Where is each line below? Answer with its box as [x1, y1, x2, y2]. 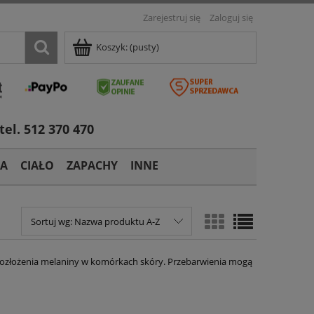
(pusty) [130, 41, 159, 53]
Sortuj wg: [30, 215, 74, 228]
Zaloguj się [210, 11, 253, 24]
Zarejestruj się [143, 11, 200, 24]
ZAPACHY [67, 158, 118, 173]
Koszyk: [96, 41, 128, 53]
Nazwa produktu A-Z [74, 215, 160, 228]
